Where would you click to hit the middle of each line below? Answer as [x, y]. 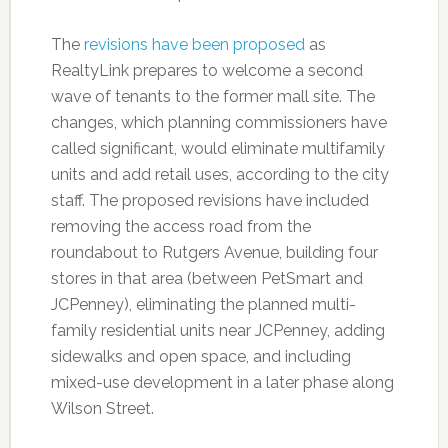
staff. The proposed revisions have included [209, 200]
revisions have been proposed [194, 44]
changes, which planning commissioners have [218, 122]
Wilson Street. [102, 408]
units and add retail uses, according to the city [219, 174]
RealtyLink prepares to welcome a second [206, 70]
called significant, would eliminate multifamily [217, 148]
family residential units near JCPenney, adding [217, 330]
